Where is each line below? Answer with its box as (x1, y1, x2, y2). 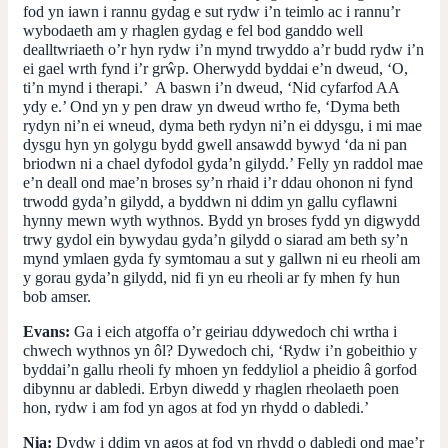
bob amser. (23, 287, 91, 305)
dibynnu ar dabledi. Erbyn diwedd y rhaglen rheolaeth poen (23, 379, 399, 397)
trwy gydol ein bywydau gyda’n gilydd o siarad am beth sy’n (23, 230, 408, 248)
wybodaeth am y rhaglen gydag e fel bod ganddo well (23, 21, 363, 39)
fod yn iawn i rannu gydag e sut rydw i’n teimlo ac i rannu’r (23, 2, 400, 20)
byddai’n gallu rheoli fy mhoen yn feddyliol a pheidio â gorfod (23, 360, 417, 378)
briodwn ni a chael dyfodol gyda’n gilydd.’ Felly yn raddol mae (23, 154, 423, 172)
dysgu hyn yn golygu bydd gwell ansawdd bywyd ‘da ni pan (23, 135, 407, 153)
